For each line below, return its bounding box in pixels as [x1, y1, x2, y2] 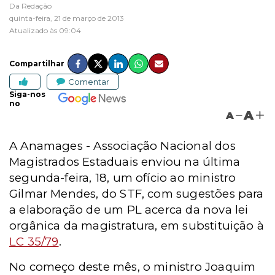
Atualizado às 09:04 [9, 26, 81, 35]
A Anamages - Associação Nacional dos [9, 139, 236, 153]
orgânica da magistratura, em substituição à [9, 219, 265, 233]
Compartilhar [9, 59, 64, 68]
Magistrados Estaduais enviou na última [9, 155, 241, 169]
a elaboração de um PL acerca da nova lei [9, 203, 249, 217]
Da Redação [9, 1, 52, 10]
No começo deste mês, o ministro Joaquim [9, 260, 256, 274]
